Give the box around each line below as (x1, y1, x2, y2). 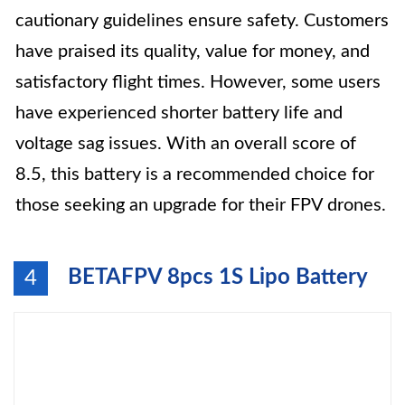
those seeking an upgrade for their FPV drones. (15, 196, 386, 214)
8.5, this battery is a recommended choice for (15, 165, 374, 184)
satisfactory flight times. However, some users (15, 73, 381, 91)
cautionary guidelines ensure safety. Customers (15, 12, 389, 30)
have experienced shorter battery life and (15, 104, 343, 122)
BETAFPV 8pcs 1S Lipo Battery (68, 267, 368, 288)
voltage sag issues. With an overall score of (15, 135, 356, 153)
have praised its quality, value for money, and (15, 42, 370, 61)
